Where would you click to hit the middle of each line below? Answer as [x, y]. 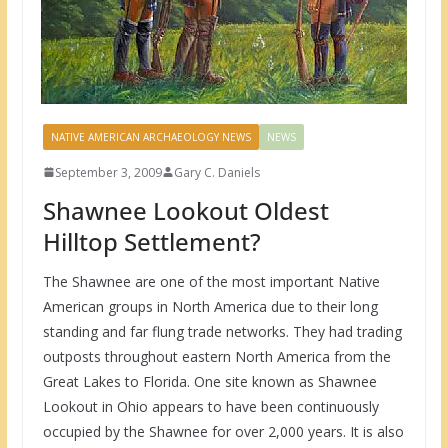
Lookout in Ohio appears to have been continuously [210, 406]
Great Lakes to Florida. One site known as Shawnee [209, 381]
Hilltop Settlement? [151, 241]
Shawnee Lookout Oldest [185, 210]
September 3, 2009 [108, 172]
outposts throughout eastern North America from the [216, 356]
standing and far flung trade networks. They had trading [222, 331]
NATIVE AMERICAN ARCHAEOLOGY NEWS [150, 136]
